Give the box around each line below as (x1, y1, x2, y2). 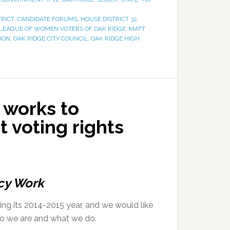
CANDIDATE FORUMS (17, 15, 78, 23)
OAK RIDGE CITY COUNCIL (13, 35, 88, 42)
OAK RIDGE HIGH (91, 35, 140, 42)
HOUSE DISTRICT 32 (81, 15, 137, 23)
